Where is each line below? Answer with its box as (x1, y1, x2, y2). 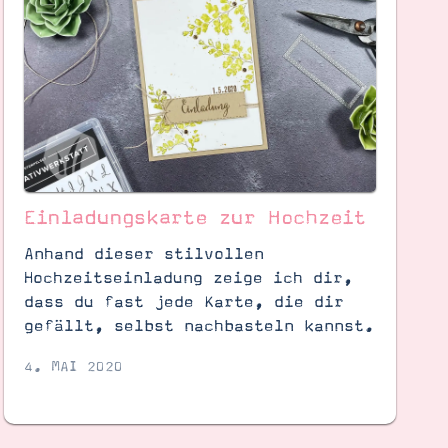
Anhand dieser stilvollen (23, 244, 264, 263)
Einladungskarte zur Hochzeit (23, 207, 366, 230)
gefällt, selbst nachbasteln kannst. (23, 316, 374, 335)
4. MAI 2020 (23, 359, 123, 376)
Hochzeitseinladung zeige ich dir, (23, 268, 353, 287)
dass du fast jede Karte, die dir (23, 292, 344, 311)
